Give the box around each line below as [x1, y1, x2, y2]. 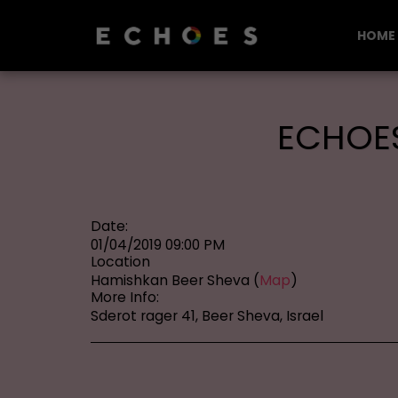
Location [91, 251, 150, 271]
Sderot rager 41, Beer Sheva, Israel [91, 306, 323, 325]
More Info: [91, 287, 159, 306]
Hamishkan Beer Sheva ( [91, 270, 259, 290]
